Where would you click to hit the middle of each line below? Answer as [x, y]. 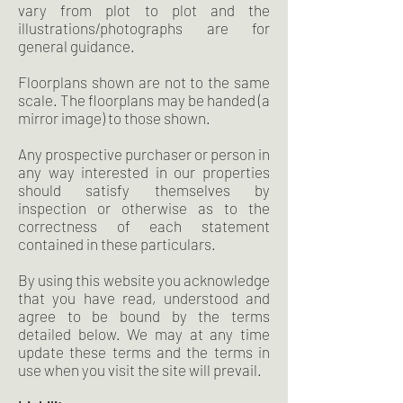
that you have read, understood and [144, 298]
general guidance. [76, 46]
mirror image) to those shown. [114, 118]
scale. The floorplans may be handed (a [144, 100]
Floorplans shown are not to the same [144, 82]
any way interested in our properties [144, 172]
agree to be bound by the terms [144, 316]
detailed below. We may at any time [144, 334]
